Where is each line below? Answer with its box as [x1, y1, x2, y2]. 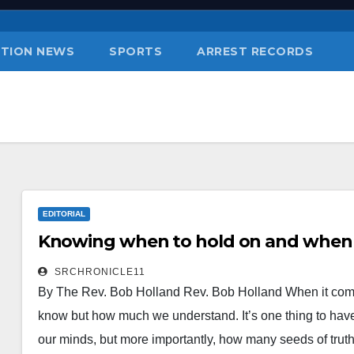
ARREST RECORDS [197, 44, 313, 58]
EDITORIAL [42, 209, 85, 218]
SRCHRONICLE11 [51, 266, 145, 277]
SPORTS [109, 44, 162, 58]
